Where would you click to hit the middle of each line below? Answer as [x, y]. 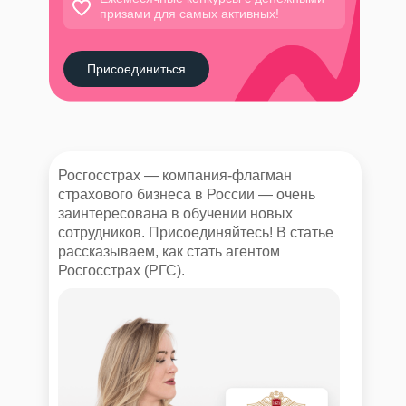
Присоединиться [136, 68]
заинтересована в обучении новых [175, 213]
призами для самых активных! [189, 14]
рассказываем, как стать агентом [169, 251]
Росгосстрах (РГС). [121, 271]
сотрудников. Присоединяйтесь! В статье [195, 232]
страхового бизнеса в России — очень [186, 194]
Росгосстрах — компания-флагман [174, 175]
